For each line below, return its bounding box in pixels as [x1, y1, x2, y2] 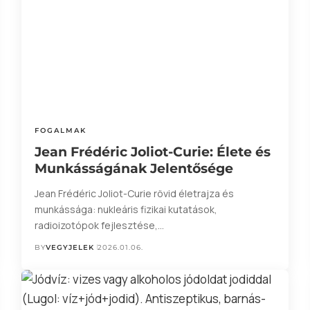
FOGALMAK [34, 125, 86, 135]
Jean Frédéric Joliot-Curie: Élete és [34, 143, 271, 160]
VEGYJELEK [45, 242, 94, 252]
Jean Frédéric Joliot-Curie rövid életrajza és [34, 186, 234, 200]
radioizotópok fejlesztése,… [34, 218, 164, 232]
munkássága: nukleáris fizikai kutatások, [34, 202, 217, 216]
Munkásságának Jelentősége [34, 160, 233, 176]
